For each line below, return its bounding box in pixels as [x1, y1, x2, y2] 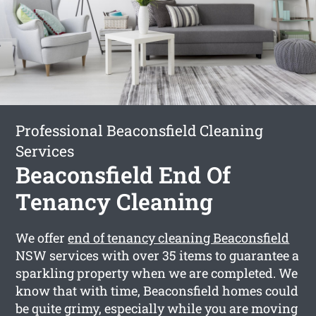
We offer [16, 229, 68, 246]
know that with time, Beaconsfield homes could [16, 281, 299, 299]
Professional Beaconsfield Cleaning [16, 120, 264, 140]
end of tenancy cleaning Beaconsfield [68, 229, 290, 246]
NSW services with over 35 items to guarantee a [16, 246, 300, 264]
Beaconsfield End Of [16, 159, 231, 190]
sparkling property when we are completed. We [16, 264, 298, 281]
